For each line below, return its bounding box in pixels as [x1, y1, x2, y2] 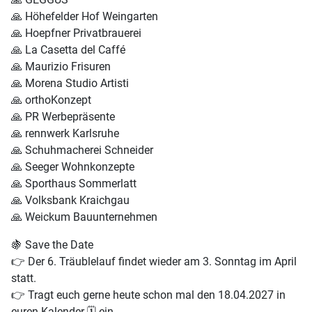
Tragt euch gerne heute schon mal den [25, 288, 218, 302]
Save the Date [22, 238, 93, 252]
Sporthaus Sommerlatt [22, 177, 136, 191]
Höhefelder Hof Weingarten [22, 10, 158, 24]
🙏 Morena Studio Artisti [11, 77, 129, 91]
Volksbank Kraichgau [22, 194, 130, 208]
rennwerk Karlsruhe [22, 127, 119, 141]
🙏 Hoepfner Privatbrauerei [11, 26, 141, 40]
